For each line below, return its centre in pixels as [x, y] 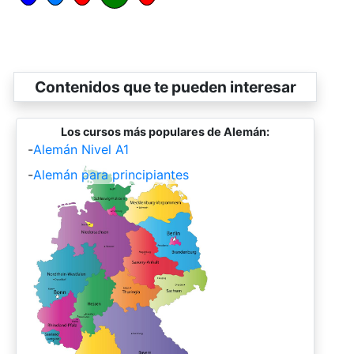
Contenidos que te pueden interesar [165, 87]
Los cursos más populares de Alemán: [165, 131]
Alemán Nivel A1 [81, 149]
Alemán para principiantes [111, 174]
